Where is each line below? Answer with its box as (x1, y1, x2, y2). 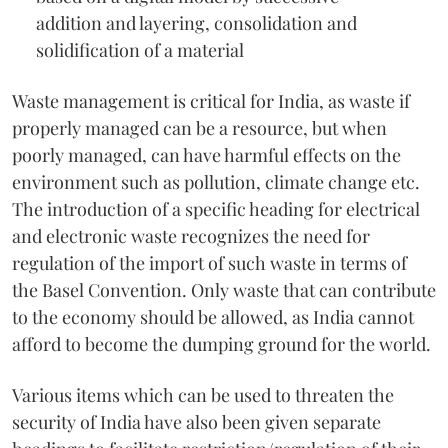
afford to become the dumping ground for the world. (12, 331, 431, 356)
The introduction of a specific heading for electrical (12, 196, 420, 221)
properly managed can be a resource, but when (12, 115, 387, 140)
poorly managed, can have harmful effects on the (12, 142, 401, 167)
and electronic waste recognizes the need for (12, 223, 370, 248)
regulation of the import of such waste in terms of (12, 250, 407, 275)
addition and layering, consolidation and (36, 10, 357, 35)
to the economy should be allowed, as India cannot (12, 304, 414, 329)
